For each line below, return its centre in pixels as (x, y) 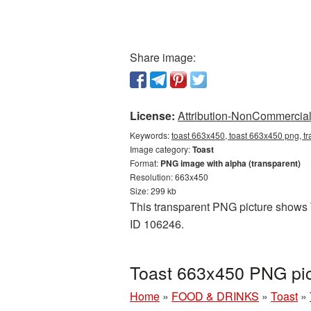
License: (152, 116)
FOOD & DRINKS (215, 296)
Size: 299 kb (153, 191)
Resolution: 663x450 (169, 177)
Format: (145, 163)
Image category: (161, 149)
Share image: (163, 57)
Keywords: (151, 135)
